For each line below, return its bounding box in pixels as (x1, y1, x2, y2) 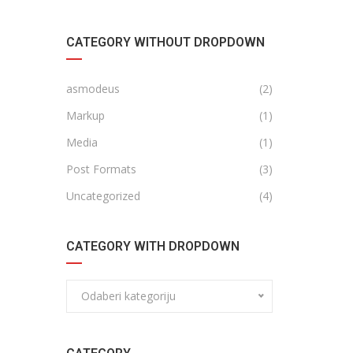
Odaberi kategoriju (80, 288, 176, 303)
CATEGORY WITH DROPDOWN (65, 239, 240, 254)
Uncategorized (65, 188, 140, 203)
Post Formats (65, 162, 136, 176)
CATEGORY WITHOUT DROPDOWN (65, 35, 265, 50)
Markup (65, 108, 105, 123)
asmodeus (65, 81, 120, 96)
